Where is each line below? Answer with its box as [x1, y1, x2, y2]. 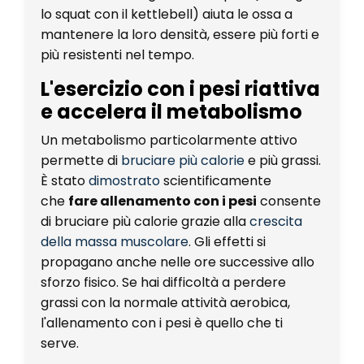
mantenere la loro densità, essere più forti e [41, 24, 319, 44]
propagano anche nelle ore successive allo [41, 252, 314, 271]
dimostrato [89, 171, 160, 190]
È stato [41, 171, 85, 190]
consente [260, 191, 321, 210]
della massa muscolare [41, 232, 188, 251]
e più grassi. [248, 150, 321, 170]
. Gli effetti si [188, 232, 266, 251]
